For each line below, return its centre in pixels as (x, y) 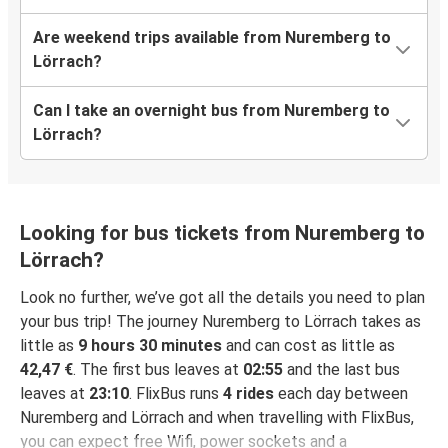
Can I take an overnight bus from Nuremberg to (211, 111)
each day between (341, 394)
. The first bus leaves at (158, 370)
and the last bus (341, 370)
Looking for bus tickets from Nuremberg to (222, 233)
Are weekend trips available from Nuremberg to (212, 38)
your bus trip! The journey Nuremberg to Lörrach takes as (220, 322)
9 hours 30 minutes (150, 346)
